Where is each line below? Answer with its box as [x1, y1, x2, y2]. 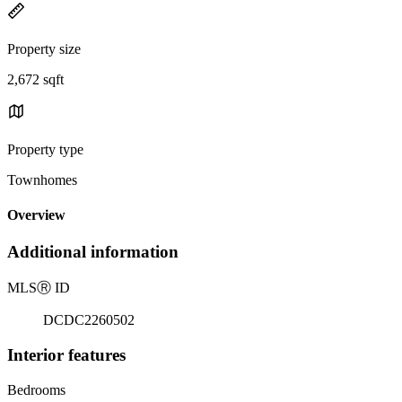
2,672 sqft [7, 71, 64, 87]
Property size [7, 40, 81, 57]
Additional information [7, 242, 179, 262]
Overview [7, 207, 66, 223]
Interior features [7, 345, 126, 364]
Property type [7, 141, 83, 157]
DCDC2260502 [43, 312, 135, 328]
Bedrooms [7, 381, 66, 398]
